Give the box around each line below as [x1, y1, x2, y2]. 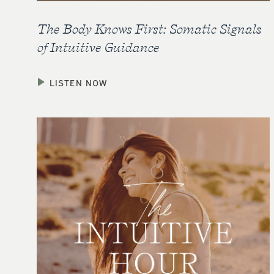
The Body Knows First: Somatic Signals [37, 20, 261, 37]
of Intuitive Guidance [37, 39, 159, 55]
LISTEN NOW [50, 76, 107, 88]
